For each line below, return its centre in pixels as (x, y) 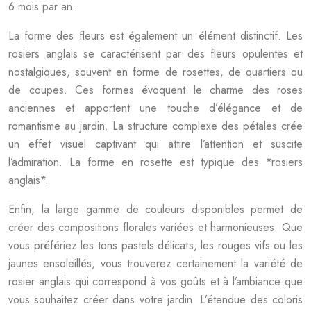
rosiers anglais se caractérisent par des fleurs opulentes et (155, 54)
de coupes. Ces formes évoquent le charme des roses (155, 90)
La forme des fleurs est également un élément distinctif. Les (155, 36)
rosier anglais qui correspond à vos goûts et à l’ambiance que (155, 281)
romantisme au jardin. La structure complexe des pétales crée (155, 126)
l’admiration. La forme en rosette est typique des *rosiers (155, 162)
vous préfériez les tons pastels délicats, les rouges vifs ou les (155, 245)
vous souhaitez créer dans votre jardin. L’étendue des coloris (155, 300)
